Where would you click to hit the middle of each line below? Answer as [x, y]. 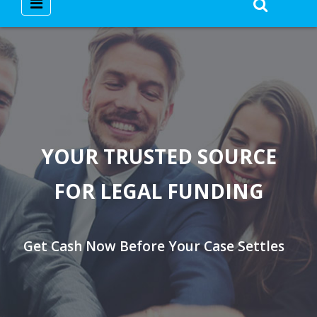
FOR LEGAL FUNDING [159, 191]
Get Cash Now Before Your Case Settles [154, 246]
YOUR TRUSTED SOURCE [159, 156]
